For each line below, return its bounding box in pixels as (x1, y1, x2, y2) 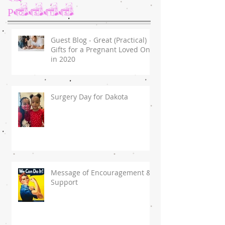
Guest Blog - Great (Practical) (51, 35, 147, 45)
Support (51, 177, 78, 187)
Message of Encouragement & (51, 168, 151, 177)
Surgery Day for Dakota (51, 92, 128, 101)
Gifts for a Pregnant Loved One (51, 45, 154, 54)
